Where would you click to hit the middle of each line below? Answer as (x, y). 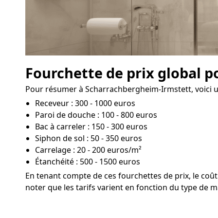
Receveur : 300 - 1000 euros (85, 103)
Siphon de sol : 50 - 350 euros (89, 138)
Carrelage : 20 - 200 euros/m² (88, 150)
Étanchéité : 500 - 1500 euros (88, 161)
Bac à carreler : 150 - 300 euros (91, 126)
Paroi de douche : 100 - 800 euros (96, 115)
